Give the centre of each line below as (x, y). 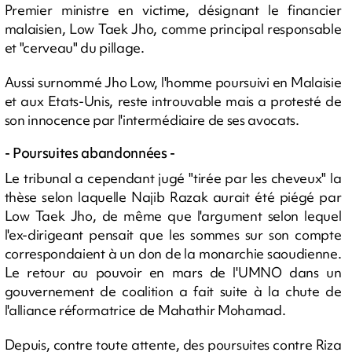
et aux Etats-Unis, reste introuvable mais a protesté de (173, 101)
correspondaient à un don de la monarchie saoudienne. (173, 254)
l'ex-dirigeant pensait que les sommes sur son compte (173, 235)
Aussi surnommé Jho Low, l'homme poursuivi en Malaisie (173, 82)
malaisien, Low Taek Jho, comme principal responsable (173, 29)
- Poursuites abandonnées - (90, 153)
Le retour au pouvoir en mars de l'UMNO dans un (173, 273)
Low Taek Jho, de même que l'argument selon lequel (173, 216)
